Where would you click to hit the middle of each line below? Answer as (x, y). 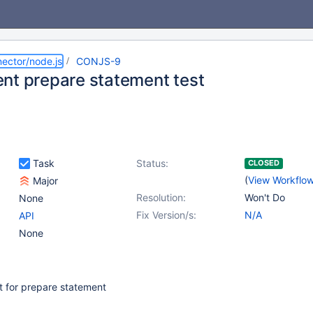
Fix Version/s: (166, 215)
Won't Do (265, 197)
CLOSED (264, 163)
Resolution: (161, 197)
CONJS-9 (99, 61)
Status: (152, 163)
